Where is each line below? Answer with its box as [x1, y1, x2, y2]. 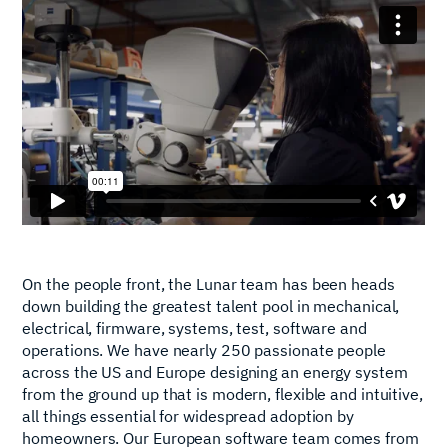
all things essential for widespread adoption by [22, 405, 354, 426]
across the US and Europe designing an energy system [22, 361, 408, 382]
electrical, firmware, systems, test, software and [22, 317, 367, 338]
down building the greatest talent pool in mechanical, [22, 295, 400, 316]
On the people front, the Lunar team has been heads [22, 273, 395, 294]
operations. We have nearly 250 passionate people [22, 339, 386, 360]
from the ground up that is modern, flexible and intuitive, [22, 383, 423, 404]
